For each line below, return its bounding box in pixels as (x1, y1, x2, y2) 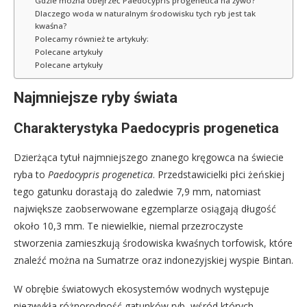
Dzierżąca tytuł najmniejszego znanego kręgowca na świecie (14, 151, 284, 164)
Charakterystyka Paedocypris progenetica (14, 120, 279, 137)
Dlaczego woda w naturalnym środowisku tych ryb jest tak (34, 8, 256, 19)
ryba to (14, 168, 48, 182)
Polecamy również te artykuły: (34, 34, 149, 45)
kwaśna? (34, 21, 66, 32)
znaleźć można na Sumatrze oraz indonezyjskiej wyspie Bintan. (14, 254, 293, 267)
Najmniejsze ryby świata (14, 89, 177, 107)
